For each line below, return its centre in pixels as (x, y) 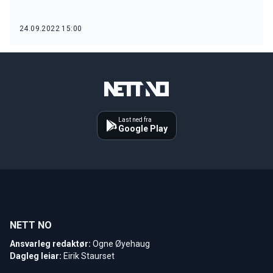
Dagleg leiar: (36, 256)
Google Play (143, 128)
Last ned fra (135, 119)
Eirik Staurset (89, 256)
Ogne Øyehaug (121, 243)
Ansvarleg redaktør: (50, 243)
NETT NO (31, 225)
